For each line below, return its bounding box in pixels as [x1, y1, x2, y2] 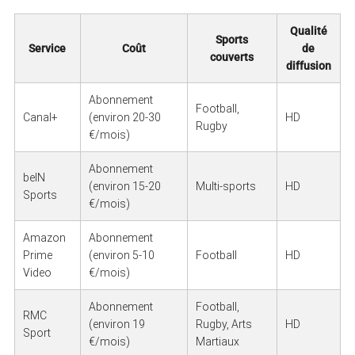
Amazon [22, 231, 66, 244]
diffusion [285, 59, 331, 72]
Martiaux [195, 334, 239, 348]
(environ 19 [88, 317, 145, 330]
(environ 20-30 [88, 110, 161, 124]
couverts [210, 50, 254, 63]
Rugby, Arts [195, 317, 252, 330]
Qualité [289, 24, 327, 37]
